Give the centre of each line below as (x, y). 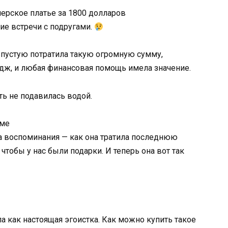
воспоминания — (37, 137)
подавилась (44, 96)
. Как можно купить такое (147, 220)
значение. (173, 68)
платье (44, 13)
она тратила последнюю (131, 137)
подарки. (88, 151)
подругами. (72, 27)
